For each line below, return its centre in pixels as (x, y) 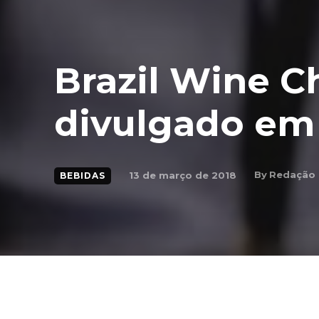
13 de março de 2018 (183, 175)
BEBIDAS (83, 176)
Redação (292, 175)
